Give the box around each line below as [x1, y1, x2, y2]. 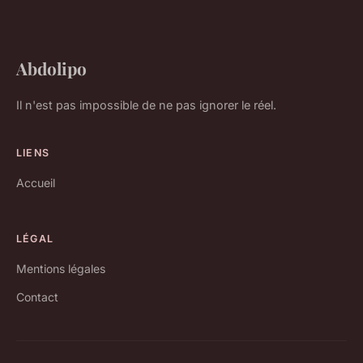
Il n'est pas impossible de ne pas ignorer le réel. [16, 98, 276, 113]
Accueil [16, 176, 55, 190]
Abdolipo [16, 57, 87, 80]
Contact [16, 290, 58, 305]
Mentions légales [16, 262, 105, 276]
